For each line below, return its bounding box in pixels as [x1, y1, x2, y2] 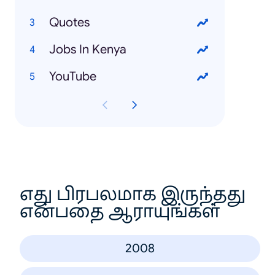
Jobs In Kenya [49, 41, 126, 57]
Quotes [49, 14, 90, 30]
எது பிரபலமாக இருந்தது [20, 183, 246, 205]
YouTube [49, 68, 96, 84]
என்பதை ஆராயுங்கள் [20, 200, 220, 222]
